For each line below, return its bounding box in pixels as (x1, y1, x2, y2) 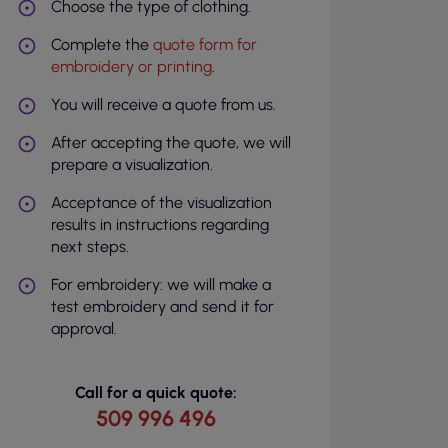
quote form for (152, 35, 257, 54)
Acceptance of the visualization (50, 193, 272, 212)
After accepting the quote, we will (50, 133, 291, 152)
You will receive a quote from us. (50, 95, 276, 114)
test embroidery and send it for (50, 297, 274, 316)
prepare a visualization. (50, 155, 213, 174)
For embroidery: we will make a (50, 275, 271, 294)
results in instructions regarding (50, 215, 269, 234)
